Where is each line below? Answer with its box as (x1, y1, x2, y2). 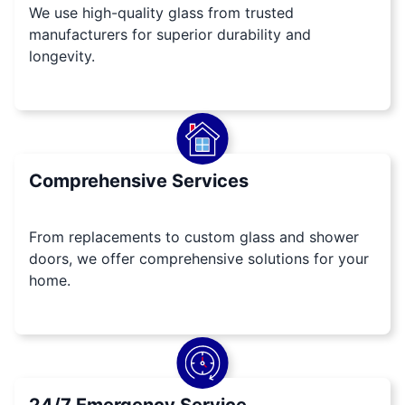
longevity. (29, 47, 95, 66)
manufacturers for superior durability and (29, 25, 311, 44)
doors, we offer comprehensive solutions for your (29, 250, 369, 268)
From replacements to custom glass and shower (29, 228, 359, 247)
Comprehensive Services (29, 170, 249, 193)
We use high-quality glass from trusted (29, 4, 294, 23)
